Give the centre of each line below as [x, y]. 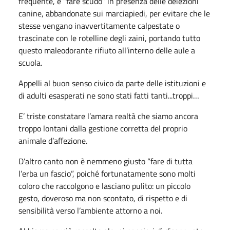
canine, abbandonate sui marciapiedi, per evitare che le [114, 13]
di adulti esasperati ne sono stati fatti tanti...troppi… [109, 95]
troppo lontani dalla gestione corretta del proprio [103, 128]
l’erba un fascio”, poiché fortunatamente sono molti [107, 173]
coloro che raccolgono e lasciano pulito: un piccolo [104, 186]
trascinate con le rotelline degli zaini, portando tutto [109, 38]
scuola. [30, 62]
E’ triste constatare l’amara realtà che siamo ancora [108, 116]
